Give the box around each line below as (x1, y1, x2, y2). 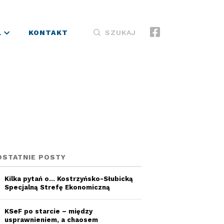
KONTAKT (28, 28, 68, 36)
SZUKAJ (105, 28, 136, 36)
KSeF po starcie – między (4, 207, 92, 215)
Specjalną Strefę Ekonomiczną (4, 183, 110, 191)
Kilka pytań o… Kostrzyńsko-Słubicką (4, 175, 133, 182)
